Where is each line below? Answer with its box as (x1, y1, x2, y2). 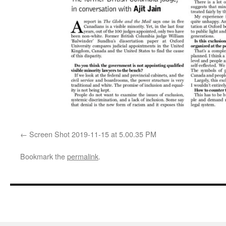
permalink (67, 150, 98, 161)
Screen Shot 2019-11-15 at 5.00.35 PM (29, 128, 156, 139)
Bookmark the (20, 150, 67, 161)
